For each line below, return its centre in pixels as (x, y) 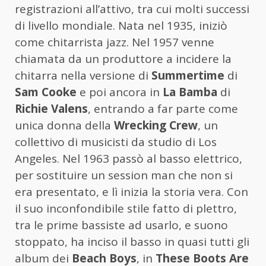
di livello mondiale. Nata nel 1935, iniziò (121, 26)
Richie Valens (51, 109)
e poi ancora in (120, 92)
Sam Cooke (46, 92)
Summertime (188, 76)
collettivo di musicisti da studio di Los (116, 142)
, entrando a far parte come (163, 109)
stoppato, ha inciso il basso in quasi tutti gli (132, 242)
